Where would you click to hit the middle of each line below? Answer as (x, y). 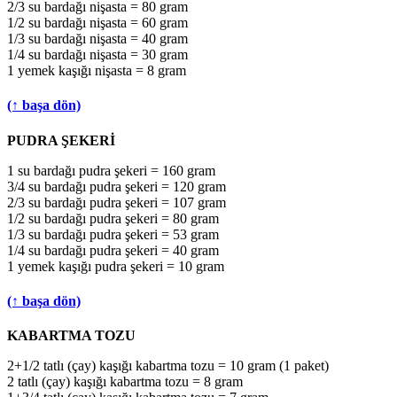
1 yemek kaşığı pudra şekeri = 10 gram (116, 266)
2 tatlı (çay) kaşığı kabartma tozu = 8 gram (125, 382)
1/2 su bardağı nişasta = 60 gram (97, 23)
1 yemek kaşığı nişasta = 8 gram (97, 71)
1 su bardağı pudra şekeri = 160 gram (111, 170)
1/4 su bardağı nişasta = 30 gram (97, 55)
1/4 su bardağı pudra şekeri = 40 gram (113, 250)
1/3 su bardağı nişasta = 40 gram (97, 39)
